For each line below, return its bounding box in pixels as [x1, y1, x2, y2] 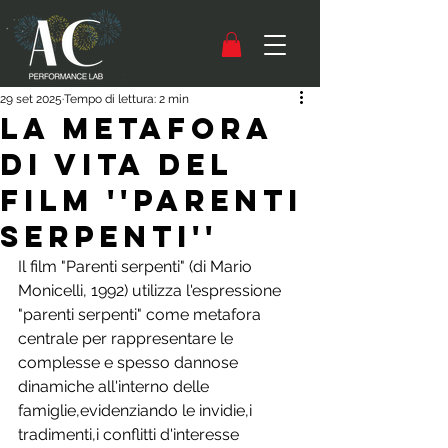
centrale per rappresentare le [18, 329, 237, 349]
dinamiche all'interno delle [18, 377, 213, 397]
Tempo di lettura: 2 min [64, 92, 189, 107]
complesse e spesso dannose [18, 353, 242, 373]
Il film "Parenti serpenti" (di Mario [18, 257, 256, 277]
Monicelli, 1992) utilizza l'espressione [18, 281, 285, 301]
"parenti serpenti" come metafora [18, 305, 265, 325]
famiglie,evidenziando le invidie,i [18, 401, 256, 421]
